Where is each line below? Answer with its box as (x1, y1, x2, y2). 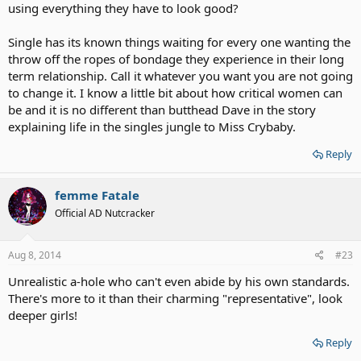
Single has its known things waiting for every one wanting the (8, 34, 351, 50)
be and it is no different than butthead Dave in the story (8, 102, 316, 118)
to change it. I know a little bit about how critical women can (8, 85, 342, 101)
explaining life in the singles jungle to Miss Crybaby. (8, 118, 296, 135)
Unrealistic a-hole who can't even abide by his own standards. (8, 272, 350, 289)
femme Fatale (55, 187, 139, 203)
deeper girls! (8, 306, 77, 323)
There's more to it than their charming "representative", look (8, 289, 342, 306)
